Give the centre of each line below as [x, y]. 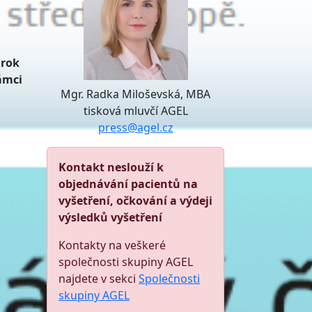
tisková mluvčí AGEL [135, 111]
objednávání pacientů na [128, 184]
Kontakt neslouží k [111, 167]
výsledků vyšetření [110, 217]
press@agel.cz [135, 127]
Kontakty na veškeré [112, 245]
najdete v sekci [99, 279]
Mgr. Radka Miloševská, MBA [135, 94]
